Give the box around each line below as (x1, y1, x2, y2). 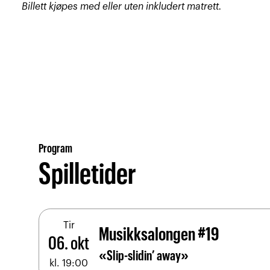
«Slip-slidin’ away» (98, 250, 189, 263)
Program (39, 143, 72, 155)
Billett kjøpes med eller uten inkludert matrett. (22, 1, 222, 11)
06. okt (48, 236, 90, 253)
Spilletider (39, 162, 136, 190)
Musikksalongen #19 (98, 227, 219, 244)
